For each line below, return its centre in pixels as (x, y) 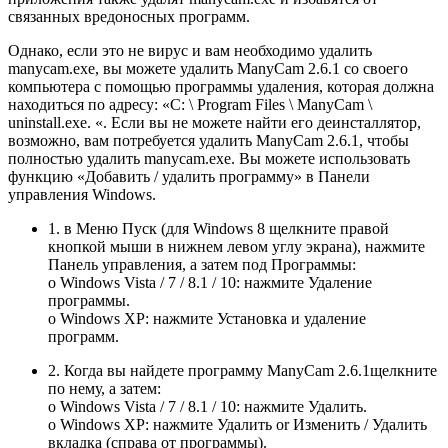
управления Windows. (82, 194)
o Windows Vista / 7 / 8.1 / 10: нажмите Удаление (210, 282)
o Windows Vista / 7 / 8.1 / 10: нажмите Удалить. (207, 406)
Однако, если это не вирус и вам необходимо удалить (190, 50)
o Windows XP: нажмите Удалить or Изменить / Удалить (237, 424)
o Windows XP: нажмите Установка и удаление (207, 318)
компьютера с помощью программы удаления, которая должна (221, 86)
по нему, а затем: (104, 388)
